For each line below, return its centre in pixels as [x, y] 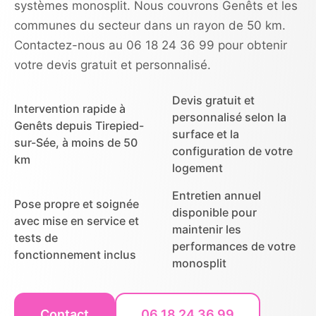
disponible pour [214, 212]
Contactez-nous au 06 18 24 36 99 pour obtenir [151, 45]
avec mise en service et [77, 220]
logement [197, 168]
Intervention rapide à [70, 108]
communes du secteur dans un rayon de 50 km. [150, 25]
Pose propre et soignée [77, 203]
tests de [36, 237]
